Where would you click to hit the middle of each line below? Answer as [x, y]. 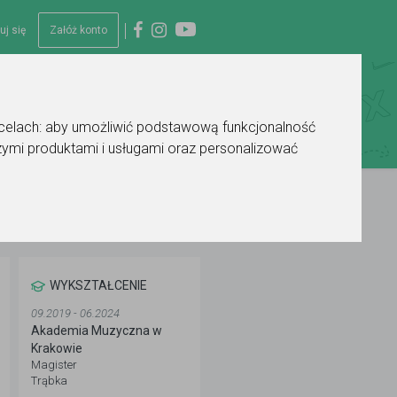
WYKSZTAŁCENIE [98, 285]
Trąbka [49, 381]
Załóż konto [79, 30]
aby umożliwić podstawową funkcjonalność [181, 128]
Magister [54, 365]
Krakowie [57, 348]
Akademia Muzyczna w [97, 331]
